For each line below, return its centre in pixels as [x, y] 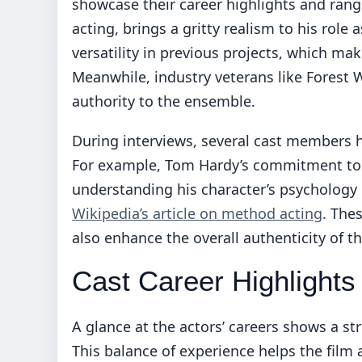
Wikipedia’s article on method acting [197, 213]
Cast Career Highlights [214, 281]
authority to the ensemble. [164, 101]
